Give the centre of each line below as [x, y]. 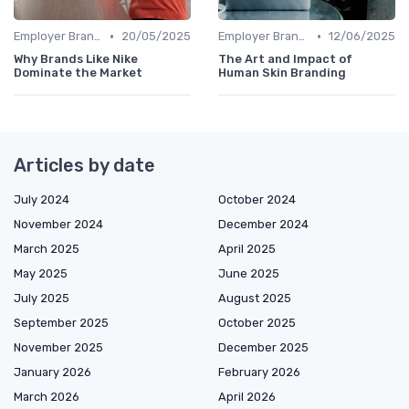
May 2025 [41, 274]
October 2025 [257, 323]
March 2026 [47, 397]
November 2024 [58, 225]
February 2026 [259, 372]
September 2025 [61, 323]
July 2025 [42, 299]
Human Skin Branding [282, 73]
